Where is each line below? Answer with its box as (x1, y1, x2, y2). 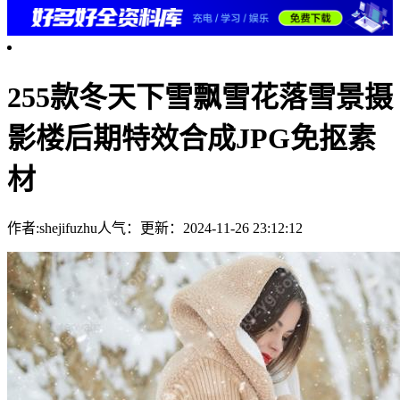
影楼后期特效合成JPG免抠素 (7, 121, 376, 154)
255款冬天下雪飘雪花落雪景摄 (7, 80, 393, 113)
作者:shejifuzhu (7, 221, 97, 237)
